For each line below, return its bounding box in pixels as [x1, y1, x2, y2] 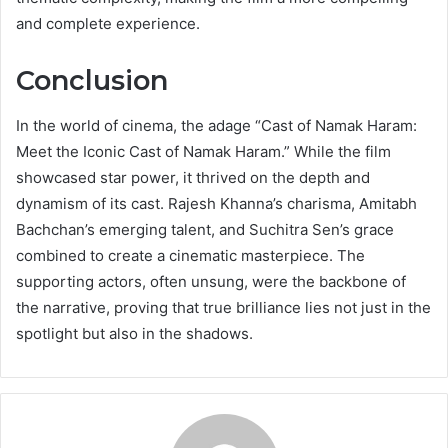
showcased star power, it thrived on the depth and [16, 167, 370, 187]
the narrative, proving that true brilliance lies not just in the [16, 297, 431, 317]
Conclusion [16, 64, 168, 98]
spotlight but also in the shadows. [16, 323, 253, 343]
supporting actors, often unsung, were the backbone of [16, 271, 406, 291]
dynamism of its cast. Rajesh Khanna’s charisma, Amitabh [16, 193, 417, 213]
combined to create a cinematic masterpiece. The [16, 245, 365, 265]
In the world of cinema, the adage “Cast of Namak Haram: [16, 115, 417, 135]
